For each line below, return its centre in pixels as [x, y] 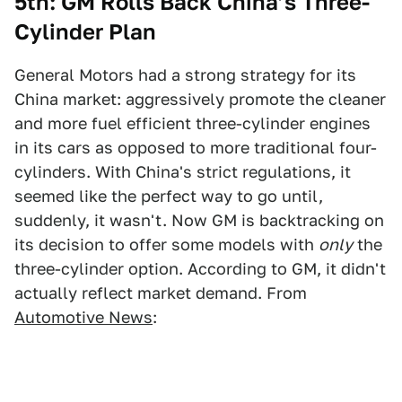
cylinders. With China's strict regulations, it [183, 172]
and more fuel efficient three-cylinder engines [192, 124]
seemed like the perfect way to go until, [169, 197]
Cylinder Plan [85, 32]
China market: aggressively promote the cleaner [200, 100]
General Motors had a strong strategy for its [185, 75]
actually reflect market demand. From [161, 293]
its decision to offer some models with [166, 245]
